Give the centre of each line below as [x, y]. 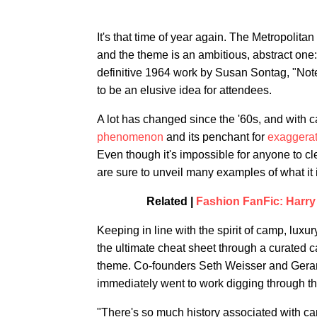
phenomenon [130, 137]
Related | [171, 201]
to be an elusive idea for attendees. [184, 90]
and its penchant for [215, 137]
